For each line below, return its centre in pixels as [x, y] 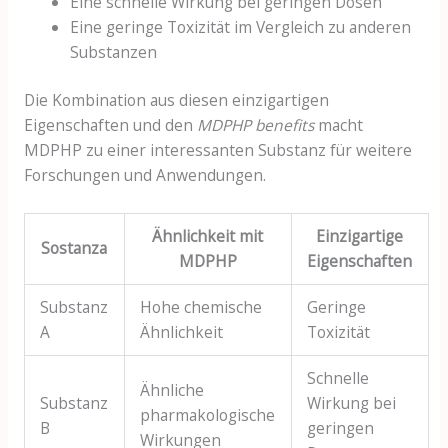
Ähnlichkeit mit [208, 235]
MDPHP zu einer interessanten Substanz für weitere [217, 150]
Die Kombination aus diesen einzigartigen [176, 100]
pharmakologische [208, 414]
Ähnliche [172, 389]
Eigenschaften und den [110, 125]
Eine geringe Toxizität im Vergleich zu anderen [241, 26]
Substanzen [114, 51]
